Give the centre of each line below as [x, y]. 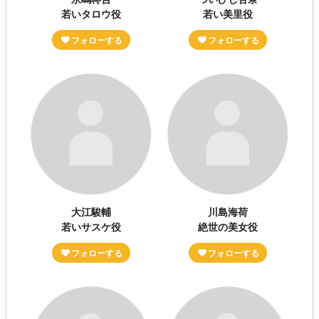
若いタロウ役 [91, 14]
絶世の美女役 [228, 226]
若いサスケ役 [91, 226]
